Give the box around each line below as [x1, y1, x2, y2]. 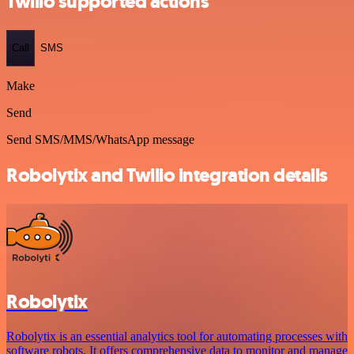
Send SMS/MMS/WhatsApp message [6, 132, 194, 146]
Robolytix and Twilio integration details [6, 162, 328, 188]
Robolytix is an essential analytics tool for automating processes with [6, 330, 348, 344]
